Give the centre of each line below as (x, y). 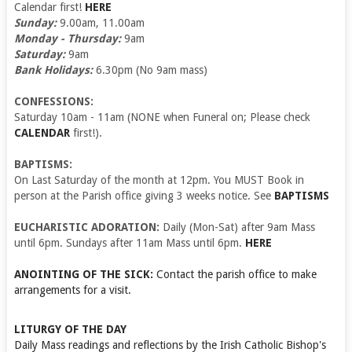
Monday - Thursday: (69, 38)
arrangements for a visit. (72, 290)
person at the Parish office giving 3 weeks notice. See (144, 195)
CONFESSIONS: (53, 101)
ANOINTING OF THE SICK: (83, 274)
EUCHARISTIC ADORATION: (86, 227)
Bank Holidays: (55, 70)
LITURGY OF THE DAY (70, 329)
